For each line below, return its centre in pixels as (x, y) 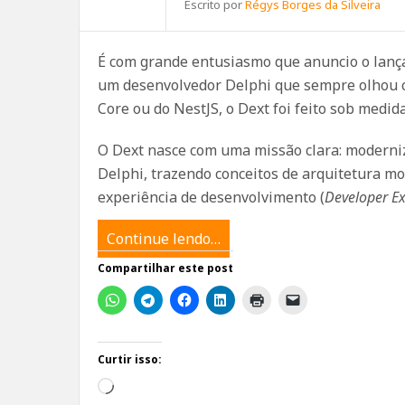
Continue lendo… (164, 239)
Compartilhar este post (165, 268)
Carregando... (157, 388)
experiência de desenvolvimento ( (211, 197)
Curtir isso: (130, 359)
